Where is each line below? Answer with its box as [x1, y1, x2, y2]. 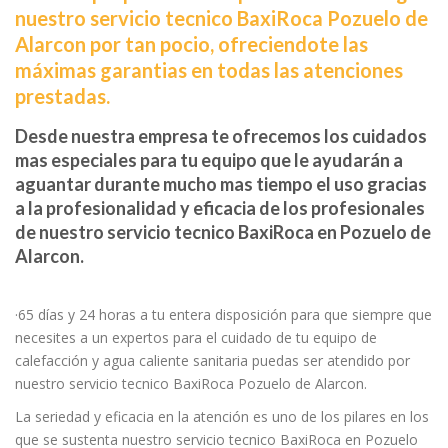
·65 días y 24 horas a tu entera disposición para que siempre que [15, 304, 432, 324]
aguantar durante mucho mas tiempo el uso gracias [15, 172, 427, 195]
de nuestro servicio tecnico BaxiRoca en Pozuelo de [15, 220, 431, 243]
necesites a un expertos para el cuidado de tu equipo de [15, 327, 377, 347]
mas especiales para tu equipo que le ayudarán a [15, 148, 403, 171]
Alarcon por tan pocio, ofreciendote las [15, 31, 368, 56]
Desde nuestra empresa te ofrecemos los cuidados [15, 124, 427, 147]
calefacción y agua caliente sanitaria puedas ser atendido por [15, 350, 410, 370]
